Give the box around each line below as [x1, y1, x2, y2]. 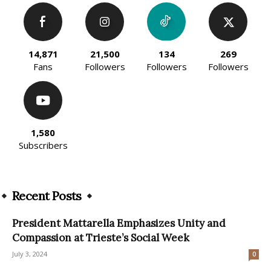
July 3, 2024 [12, 249, 47, 258]
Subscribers [18, 139, 68, 151]
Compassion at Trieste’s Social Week [12, 230, 189, 244]
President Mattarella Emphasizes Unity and [12, 216, 226, 230]
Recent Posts [12, 188, 82, 203]
